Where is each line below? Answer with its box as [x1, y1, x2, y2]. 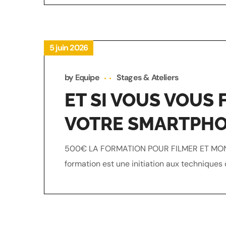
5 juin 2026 [49, 42, 88, 53]
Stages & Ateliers [116, 72, 179, 83]
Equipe [75, 72, 99, 83]
